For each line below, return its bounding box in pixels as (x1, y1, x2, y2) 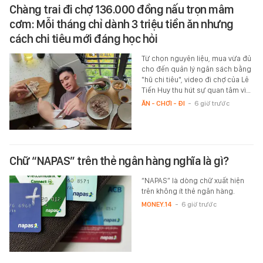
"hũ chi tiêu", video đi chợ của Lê (141, 75, 249, 85)
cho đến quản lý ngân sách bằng (141, 65, 251, 74)
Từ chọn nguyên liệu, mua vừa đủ (141, 54, 251, 63)
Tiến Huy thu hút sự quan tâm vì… (141, 86, 251, 95)
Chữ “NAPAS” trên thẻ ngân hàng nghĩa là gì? (9, 154, 229, 168)
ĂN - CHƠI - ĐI (141, 99, 185, 108)
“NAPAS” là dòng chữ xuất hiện (141, 176, 244, 186)
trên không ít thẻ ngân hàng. (141, 187, 235, 196)
